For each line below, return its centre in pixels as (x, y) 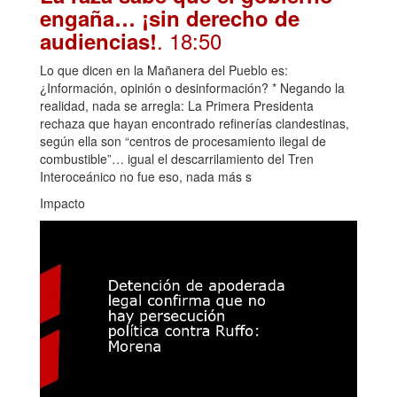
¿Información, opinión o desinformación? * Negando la (192, 88)
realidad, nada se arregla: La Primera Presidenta (177, 106)
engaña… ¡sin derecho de (170, 18)
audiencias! (98, 41)
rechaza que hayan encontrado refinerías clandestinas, (195, 124)
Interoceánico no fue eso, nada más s (146, 177)
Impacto (62, 203)
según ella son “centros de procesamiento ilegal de (183, 141)
